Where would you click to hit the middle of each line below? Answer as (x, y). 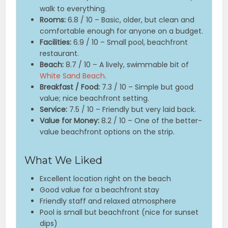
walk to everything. (73, 9)
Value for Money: (70, 121)
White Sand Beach (73, 76)
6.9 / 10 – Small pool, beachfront (130, 42)
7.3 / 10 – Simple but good (147, 87)
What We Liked (64, 161)
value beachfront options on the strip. (107, 132)
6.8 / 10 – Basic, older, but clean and (130, 20)
